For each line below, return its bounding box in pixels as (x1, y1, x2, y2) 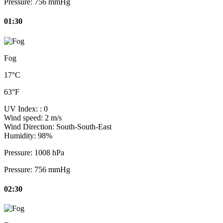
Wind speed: (4, 113, 45, 122)
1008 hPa (34, 148, 64, 157)
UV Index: (4, 104, 40, 113)
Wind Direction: (4, 122, 56, 131)
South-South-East (56, 122, 111, 131)
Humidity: (4, 131, 38, 140)
